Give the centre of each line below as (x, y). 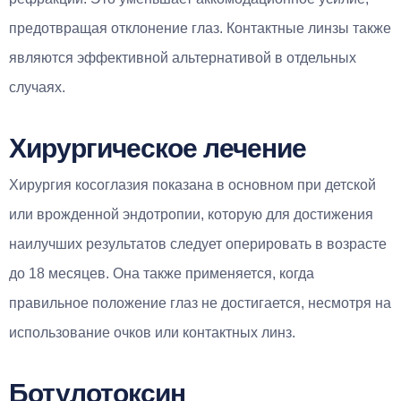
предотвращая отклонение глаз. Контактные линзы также (200, 28)
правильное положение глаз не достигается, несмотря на (200, 303)
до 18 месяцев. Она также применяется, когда (162, 273)
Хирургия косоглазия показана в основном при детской (192, 184)
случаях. (37, 87)
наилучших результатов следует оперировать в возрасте (198, 243)
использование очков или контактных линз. (152, 332)
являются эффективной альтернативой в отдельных (183, 57)
